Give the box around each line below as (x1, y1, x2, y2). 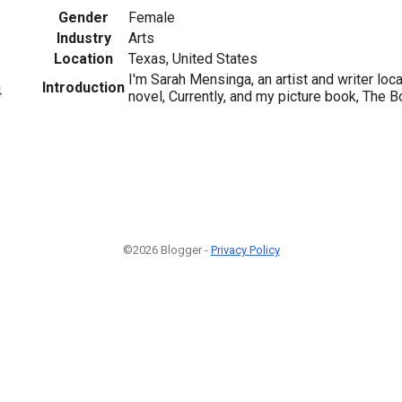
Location (54, 49, 113, 67)
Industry (56, 29, 111, 47)
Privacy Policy (210, 243, 280, 257)
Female (128, 8, 175, 26)
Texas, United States (128, 49, 258, 67)
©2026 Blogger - (122, 243, 211, 257)
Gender (58, 8, 109, 26)
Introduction (42, 78, 125, 96)
